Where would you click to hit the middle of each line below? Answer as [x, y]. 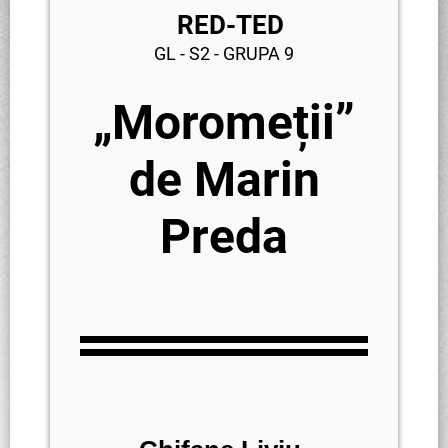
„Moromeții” [224, 122]
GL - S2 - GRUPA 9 [224, 53]
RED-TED [224, 25]
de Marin [224, 179]
